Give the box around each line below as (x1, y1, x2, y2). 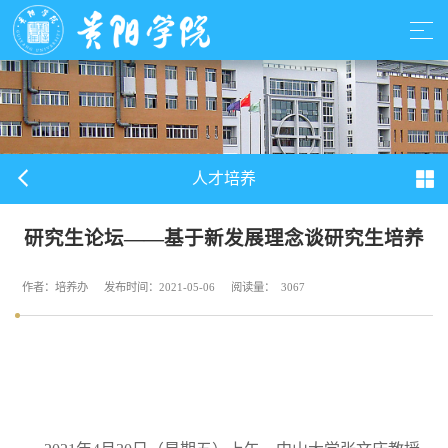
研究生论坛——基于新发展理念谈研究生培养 (24, 227, 424, 249)
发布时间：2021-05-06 (103, 280, 215, 293)
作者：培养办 (21, 280, 88, 293)
